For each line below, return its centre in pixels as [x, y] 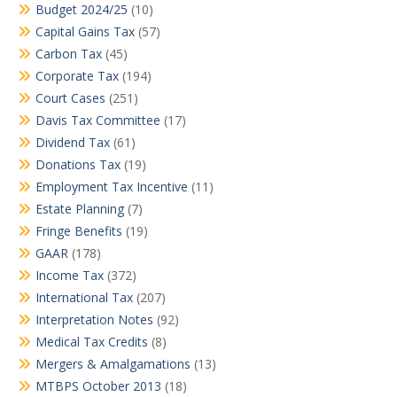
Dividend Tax [73, 142]
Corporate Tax [77, 76]
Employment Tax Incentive [112, 187]
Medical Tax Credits [92, 342]
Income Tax [70, 275]
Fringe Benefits [79, 231]
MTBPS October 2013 [98, 386]
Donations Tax [78, 164]
